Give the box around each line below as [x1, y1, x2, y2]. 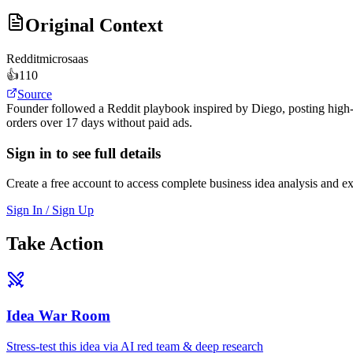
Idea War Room [6, 307, 110, 324]
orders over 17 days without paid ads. [6, 116, 192, 130]
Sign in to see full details [6, 144, 161, 162]
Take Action [6, 233, 103, 255]
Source [17, 87, 52, 102]
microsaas [39, 52, 88, 66]
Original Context [25, 15, 163, 36]
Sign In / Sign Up [6, 203, 94, 217]
